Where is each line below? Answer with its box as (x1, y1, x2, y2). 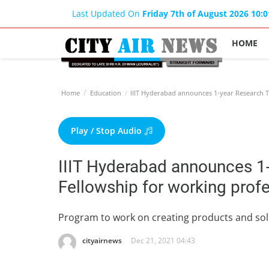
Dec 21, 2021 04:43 (131, 235, 195, 246)
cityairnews (82, 235, 122, 246)
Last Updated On (72, 8, 142, 19)
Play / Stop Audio (71, 125, 144, 136)
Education (90, 88, 121, 97)
